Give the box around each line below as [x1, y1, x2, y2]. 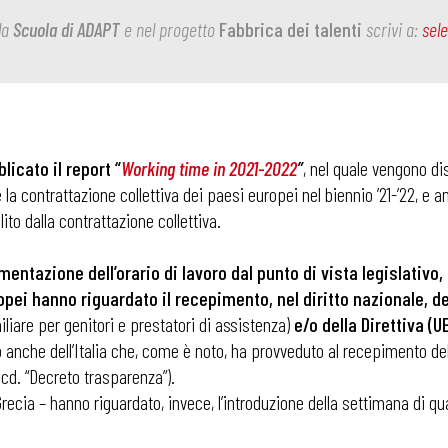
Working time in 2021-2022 [121, 156, 297, 180]
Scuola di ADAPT [13, 17, 120, 41]
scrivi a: [362, 17, 422, 41]
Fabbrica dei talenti [219, 17, 362, 41]
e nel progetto [120, 17, 219, 41]
